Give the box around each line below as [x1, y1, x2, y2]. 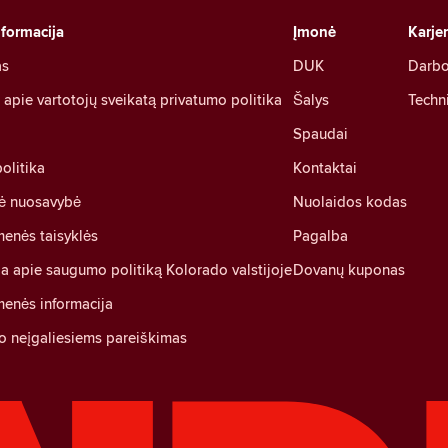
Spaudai [293, 122, 348, 144]
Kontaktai [293, 156, 357, 178]
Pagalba [293, 224, 348, 246]
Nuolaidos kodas [293, 190, 407, 212]
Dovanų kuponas [293, 258, 405, 280]
